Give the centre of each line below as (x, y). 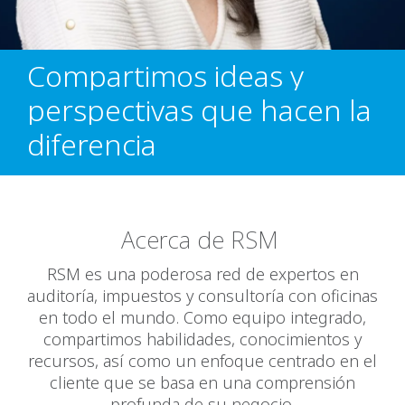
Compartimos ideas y (165, 75)
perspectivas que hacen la (199, 110)
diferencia (92, 144)
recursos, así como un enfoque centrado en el (202, 361)
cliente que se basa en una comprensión (202, 382)
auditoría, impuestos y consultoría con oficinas (202, 296)
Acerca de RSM (202, 240)
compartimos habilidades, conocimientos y (202, 339)
